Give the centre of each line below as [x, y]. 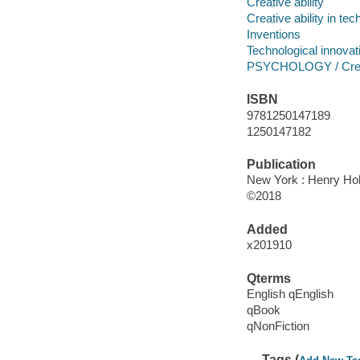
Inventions [273, 34]
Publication [281, 164]
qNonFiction [278, 326]
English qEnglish [290, 294]
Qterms [268, 278]
